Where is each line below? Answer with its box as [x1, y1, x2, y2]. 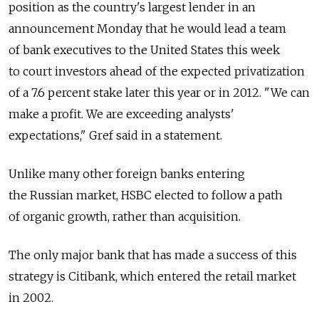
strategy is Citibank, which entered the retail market [9, 269, 296, 284]
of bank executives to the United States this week [9, 43, 280, 58]
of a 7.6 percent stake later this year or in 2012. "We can [9, 85, 310, 100]
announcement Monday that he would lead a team [9, 21, 286, 36]
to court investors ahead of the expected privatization [9, 64, 305, 79]
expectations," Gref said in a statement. [9, 128, 222, 143]
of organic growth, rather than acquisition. [9, 209, 241, 224]
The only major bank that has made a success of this [9, 248, 297, 263]
